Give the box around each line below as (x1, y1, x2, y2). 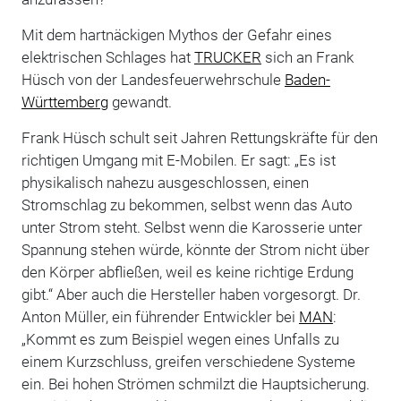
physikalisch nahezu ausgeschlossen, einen (21, 173, 309, 192)
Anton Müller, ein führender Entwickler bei (21, 307, 299, 326)
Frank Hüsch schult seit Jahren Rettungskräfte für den (21, 128, 378, 147)
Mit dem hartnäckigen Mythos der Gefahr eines (21, 25, 332, 44)
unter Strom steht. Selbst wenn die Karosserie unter (21, 218, 363, 236)
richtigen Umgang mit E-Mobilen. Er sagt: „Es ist (21, 150, 336, 169)
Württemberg (21, 92, 108, 111)
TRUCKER (193, 47, 261, 66)
